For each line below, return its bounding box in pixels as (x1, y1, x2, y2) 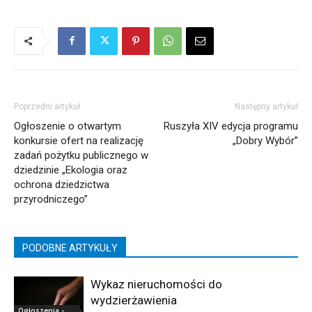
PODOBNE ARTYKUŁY (22, 242, 118, 253)
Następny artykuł (235, 101, 298, 111)
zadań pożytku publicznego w (14, 148, 148, 162)
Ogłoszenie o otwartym (14, 119, 121, 132)
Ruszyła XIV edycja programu (164, 119, 298, 132)
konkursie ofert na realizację (14, 134, 143, 147)
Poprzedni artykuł (14, 101, 80, 111)
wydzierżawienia (91, 292, 177, 307)
